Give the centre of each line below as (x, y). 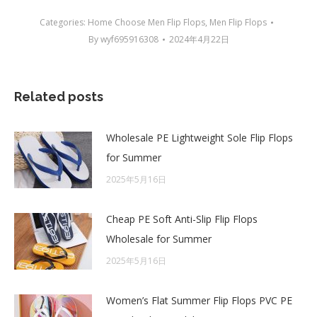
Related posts (59, 97)
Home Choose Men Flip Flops (146, 23)
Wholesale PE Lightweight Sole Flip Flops (200, 138)
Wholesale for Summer (159, 239)
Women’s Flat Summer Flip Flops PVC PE (199, 301)
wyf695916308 (129, 40)
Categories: (64, 23)
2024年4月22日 (199, 40)
